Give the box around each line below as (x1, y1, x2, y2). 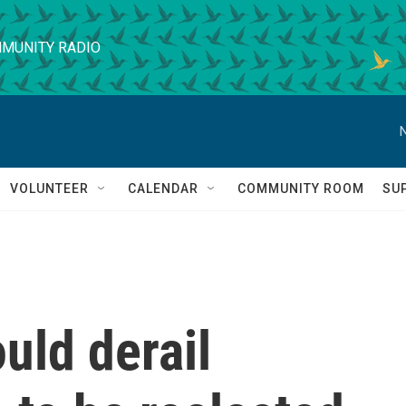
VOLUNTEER (10, 181, 89, 196)
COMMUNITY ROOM (237, 181, 364, 196)
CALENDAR (128, 181, 198, 196)
